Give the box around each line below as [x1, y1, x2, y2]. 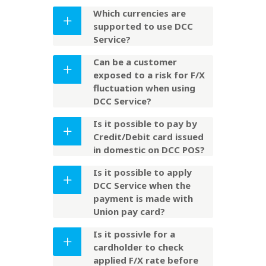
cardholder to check [93, 241, 183, 253]
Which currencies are [93, 7, 186, 19]
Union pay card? [93, 205, 165, 217]
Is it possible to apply [93, 166, 192, 178]
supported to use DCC [93, 20, 193, 32]
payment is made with [93, 192, 193, 204]
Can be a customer [93, 56, 177, 68]
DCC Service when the [93, 179, 191, 191]
